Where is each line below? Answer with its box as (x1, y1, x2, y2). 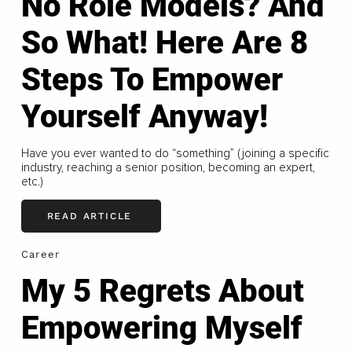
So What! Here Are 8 (20, 24, 308, 61)
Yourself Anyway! (20, 97, 268, 135)
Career (20, 247, 60, 260)
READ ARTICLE (46, 210, 133, 222)
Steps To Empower (20, 60, 283, 98)
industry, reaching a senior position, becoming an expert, (20, 159, 315, 174)
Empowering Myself (20, 309, 302, 346)
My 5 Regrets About (20, 272, 304, 310)
